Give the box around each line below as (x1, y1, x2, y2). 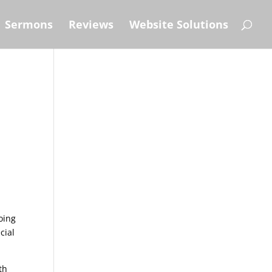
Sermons (5, 17, 53, 32)
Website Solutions (129, 17, 228, 32)
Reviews (69, 17, 114, 32)
